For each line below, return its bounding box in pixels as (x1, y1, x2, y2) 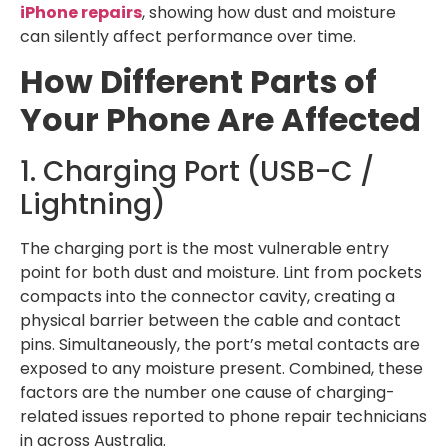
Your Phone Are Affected (20, 97, 421, 143)
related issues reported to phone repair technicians (20, 405, 427, 429)
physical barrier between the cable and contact (20, 309, 401, 333)
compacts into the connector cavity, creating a (20, 285, 395, 309)
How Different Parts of (20, 59, 377, 105)
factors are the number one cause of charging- (20, 381, 395, 405)
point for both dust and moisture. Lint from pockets (20, 261, 422, 285)
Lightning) (20, 185, 166, 225)
